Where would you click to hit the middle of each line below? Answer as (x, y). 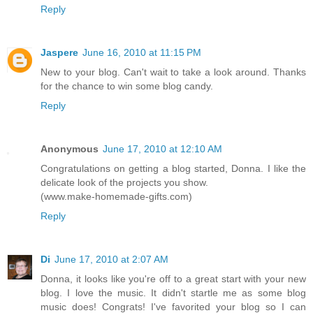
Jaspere (59, 53)
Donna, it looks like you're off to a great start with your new (173, 279)
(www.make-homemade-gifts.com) (116, 197)
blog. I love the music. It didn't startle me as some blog (173, 293)
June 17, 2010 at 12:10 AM (162, 149)
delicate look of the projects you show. (124, 183)
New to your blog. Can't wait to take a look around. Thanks (173, 72)
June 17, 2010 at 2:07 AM (111, 260)
